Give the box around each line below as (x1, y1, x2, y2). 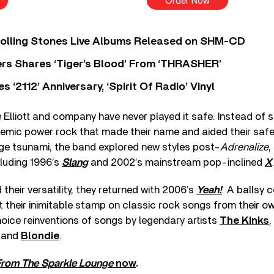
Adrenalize (220, 142, 268, 152)
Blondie (21, 231, 59, 241)
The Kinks (220, 215, 269, 226)
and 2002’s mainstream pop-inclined (88, 157, 265, 168)
